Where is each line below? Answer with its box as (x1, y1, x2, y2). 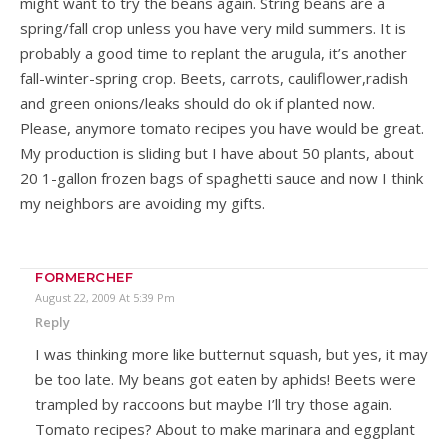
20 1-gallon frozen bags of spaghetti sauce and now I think (20, 167, 423, 188)
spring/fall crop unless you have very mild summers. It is (20, 17, 406, 38)
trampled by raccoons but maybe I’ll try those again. (35, 393, 392, 414)
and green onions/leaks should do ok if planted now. (20, 92, 375, 113)
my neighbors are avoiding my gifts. (20, 192, 265, 213)
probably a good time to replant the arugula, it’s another (20, 42, 407, 63)
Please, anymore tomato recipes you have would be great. (20, 117, 424, 138)
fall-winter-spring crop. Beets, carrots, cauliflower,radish (20, 67, 408, 88)
